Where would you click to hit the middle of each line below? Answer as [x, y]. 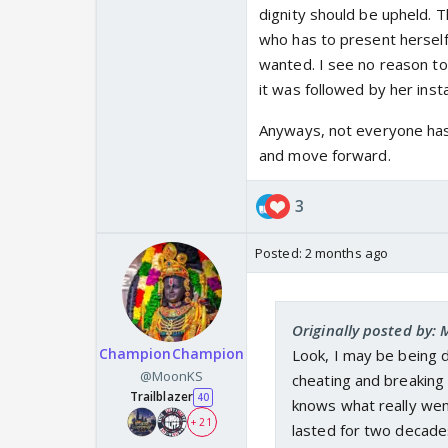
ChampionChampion [171, 354]
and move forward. [325, 155]
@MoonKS [171, 376]
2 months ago [346, 253]
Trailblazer [161, 397]
